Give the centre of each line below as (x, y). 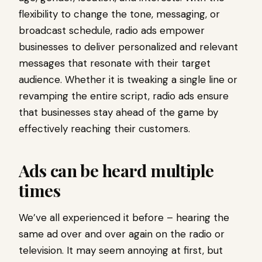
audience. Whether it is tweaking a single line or (128, 80)
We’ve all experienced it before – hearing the (124, 218)
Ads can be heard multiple (116, 170)
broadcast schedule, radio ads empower (112, 31)
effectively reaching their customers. (104, 129)
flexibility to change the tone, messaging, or (119, 14)
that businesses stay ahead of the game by (118, 113)
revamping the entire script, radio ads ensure (124, 96)
